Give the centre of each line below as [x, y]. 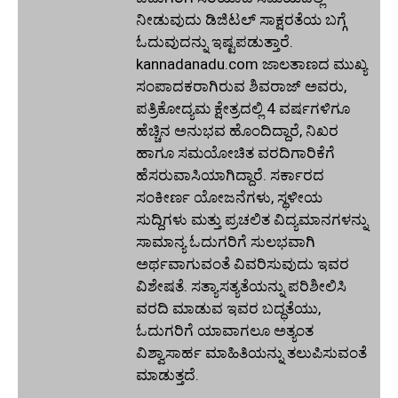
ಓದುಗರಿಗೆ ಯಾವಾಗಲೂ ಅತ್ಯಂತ [225, 331]
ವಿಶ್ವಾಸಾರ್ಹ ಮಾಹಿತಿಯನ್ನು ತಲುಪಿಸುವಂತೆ [251, 353]
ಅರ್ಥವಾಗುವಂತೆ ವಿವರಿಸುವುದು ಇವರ [243, 264]
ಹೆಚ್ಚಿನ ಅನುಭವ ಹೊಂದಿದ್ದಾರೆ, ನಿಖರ [237, 131]
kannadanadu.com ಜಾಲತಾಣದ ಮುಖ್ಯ [251, 64]
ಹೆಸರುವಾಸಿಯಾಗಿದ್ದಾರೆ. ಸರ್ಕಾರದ [230, 175]
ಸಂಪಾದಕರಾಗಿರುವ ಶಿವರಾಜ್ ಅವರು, [241, 87]
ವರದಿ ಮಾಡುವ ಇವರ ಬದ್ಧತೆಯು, [228, 309]
